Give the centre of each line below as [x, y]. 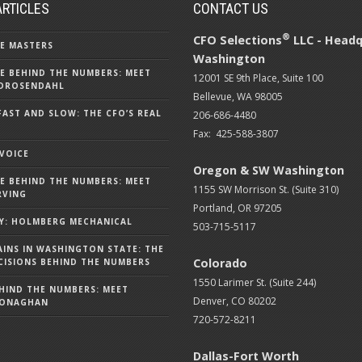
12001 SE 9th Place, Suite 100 [259, 78]
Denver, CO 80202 [235, 301]
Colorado [221, 263]
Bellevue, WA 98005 [238, 96]
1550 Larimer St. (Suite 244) [255, 282]
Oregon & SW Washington [269, 170]
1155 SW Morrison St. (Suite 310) [266, 189]
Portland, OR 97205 [238, 208]
